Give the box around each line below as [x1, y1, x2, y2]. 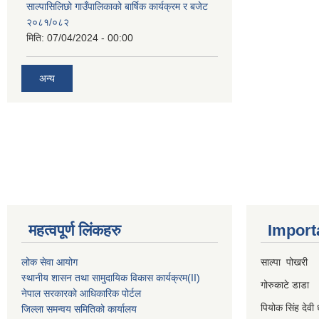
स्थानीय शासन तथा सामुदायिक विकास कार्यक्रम [21, 272, 187, 284]
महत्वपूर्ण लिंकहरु [28, 221, 121, 240]
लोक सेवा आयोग [21, 256, 78, 268]
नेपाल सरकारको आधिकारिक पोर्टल [21, 288, 141, 300]
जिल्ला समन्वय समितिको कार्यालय [21, 303, 137, 315]
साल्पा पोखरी [261, 256, 308, 268]
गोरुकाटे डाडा [261, 279, 312, 291]
